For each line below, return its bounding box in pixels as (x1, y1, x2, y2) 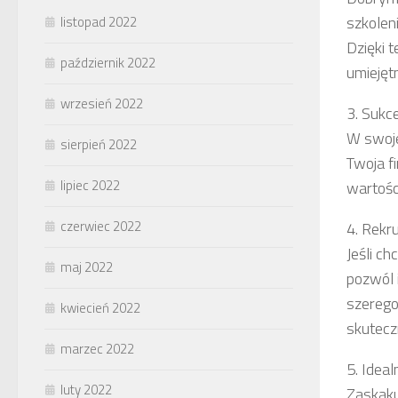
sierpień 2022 (60, 133, 137, 155)
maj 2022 (60, 256, 113, 277)
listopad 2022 (60, 11, 137, 32)
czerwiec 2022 (60, 215, 141, 236)
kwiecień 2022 (60, 297, 140, 318)
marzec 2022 (60, 338, 134, 359)
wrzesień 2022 (60, 92, 143, 114)
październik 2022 (60, 52, 155, 73)
